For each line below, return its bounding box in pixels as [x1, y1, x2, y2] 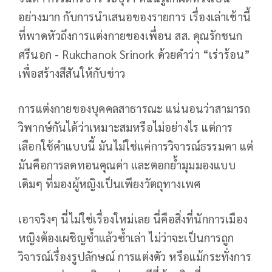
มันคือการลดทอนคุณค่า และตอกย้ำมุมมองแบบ [18, 157, 236, 172]
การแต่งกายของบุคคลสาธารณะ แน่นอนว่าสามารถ [18, 100, 251, 115]
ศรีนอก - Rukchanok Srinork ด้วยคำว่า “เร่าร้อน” [18, 46, 251, 61]
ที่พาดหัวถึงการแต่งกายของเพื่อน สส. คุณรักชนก [18, 27, 243, 42]
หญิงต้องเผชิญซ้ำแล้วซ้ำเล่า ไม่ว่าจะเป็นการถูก [18, 229, 234, 245]
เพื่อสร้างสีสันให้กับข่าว [18, 65, 126, 80]
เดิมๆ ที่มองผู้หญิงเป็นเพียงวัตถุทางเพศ [18, 175, 201, 191]
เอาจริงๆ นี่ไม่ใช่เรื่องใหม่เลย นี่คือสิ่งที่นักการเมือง [18, 211, 248, 226]
